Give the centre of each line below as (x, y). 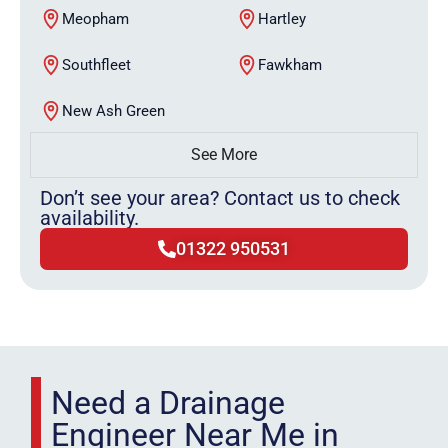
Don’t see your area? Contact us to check (220, 198)
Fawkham (290, 65)
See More (224, 155)
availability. (89, 218)
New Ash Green (113, 111)
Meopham (95, 19)
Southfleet (96, 65)
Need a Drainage (168, 403)
